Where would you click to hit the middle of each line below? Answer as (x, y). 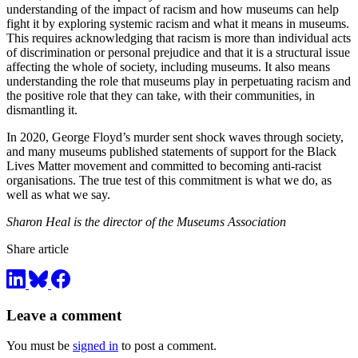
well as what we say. (60, 195)
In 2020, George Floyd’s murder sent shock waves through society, (175, 137)
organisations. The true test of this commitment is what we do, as (169, 181)
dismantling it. (42, 110)
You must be (40, 346)
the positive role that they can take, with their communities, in (161, 96)
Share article (38, 249)
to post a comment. (167, 346)
